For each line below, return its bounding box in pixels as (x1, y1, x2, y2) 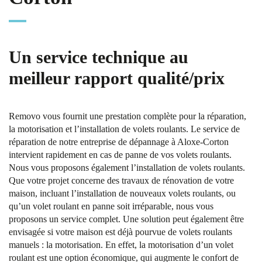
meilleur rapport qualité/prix (9, 68, 225, 88)
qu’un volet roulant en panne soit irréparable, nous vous (9, 201, 213, 211)
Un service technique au (9, 47, 188, 67)
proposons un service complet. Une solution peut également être (9, 214, 244, 224)
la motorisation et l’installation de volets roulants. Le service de (9, 124, 240, 134)
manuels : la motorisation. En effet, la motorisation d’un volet (9, 240, 233, 250)
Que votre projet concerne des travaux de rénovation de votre (9, 175, 234, 185)
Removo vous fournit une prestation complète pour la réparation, (9, 111, 246, 121)
